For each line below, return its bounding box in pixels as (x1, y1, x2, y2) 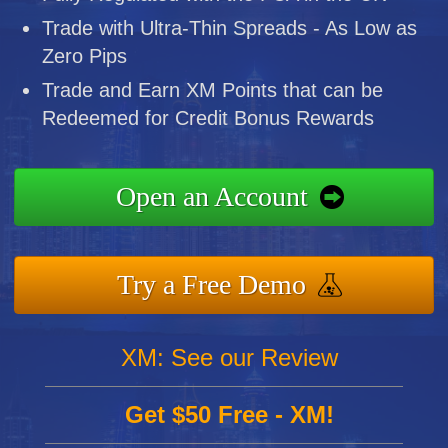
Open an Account (115, 180, 308, 212)
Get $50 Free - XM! (125, 400, 335, 428)
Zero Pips (42, 44, 128, 67)
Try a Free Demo (117, 268, 307, 300)
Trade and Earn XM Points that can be (42, 78, 384, 101)
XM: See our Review (121, 343, 339, 371)
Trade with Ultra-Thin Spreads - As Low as (42, 16, 418, 39)
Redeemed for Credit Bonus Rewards (42, 106, 375, 129)
